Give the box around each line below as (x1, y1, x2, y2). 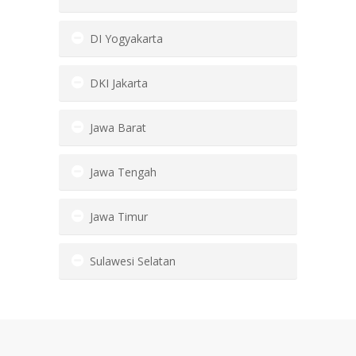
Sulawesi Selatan (90, 253, 176, 269)
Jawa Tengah (90, 164, 157, 180)
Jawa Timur (90, 209, 148, 224)
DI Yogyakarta (90, 31, 163, 46)
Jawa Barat (90, 120, 146, 135)
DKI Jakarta (90, 75, 148, 91)
